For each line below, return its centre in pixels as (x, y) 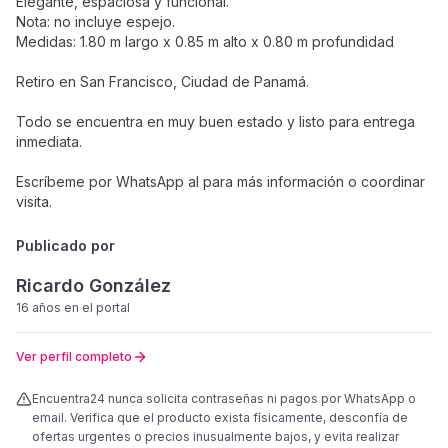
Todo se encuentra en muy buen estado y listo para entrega (215, 121)
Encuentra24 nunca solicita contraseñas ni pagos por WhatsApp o (224, 398)
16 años (38, 307)
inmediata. (49, 141)
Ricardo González (93, 285)
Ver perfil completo (74, 356)
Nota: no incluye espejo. (95, 21)
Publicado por (65, 245)
